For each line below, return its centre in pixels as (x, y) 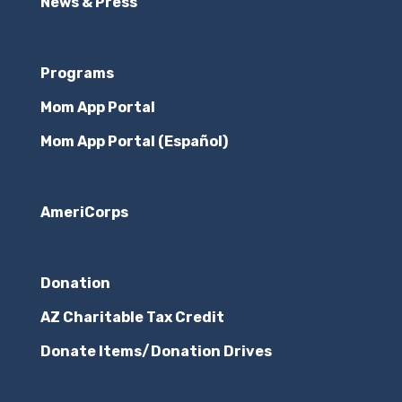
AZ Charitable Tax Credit (132, 318)
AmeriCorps (84, 212)
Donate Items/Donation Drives (156, 352)
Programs (77, 73)
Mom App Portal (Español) (134, 141)
